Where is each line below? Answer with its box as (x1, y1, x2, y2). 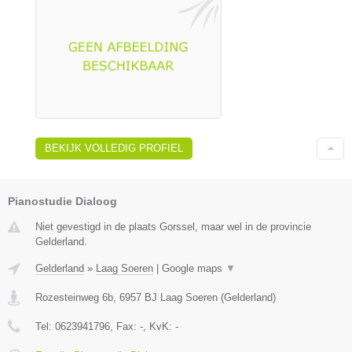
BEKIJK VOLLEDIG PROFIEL (45, 141, 183, 154)
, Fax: (110, 320, 140, 332)
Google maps (162, 262, 225, 274)
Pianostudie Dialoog (8, 194, 117, 207)
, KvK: (143, 320, 175, 332)
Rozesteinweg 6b (35, 291, 113, 303)
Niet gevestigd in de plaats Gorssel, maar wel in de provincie (35, 220, 311, 233)
